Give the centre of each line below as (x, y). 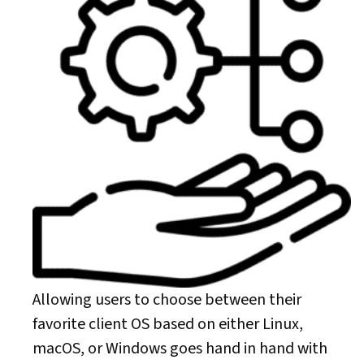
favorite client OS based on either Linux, (168, 324)
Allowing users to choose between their (167, 300)
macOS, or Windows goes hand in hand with (180, 349)
